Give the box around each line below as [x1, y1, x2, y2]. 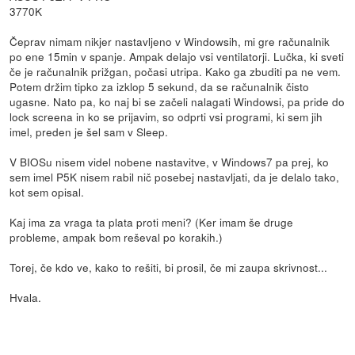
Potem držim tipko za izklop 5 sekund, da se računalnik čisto [10, 78, 310, 94]
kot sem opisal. [10, 183, 85, 200]
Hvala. [10, 288, 42, 305]
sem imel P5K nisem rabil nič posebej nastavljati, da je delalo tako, [10, 168, 340, 185]
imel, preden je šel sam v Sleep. [10, 123, 169, 139]
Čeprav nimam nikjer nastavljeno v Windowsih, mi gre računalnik [10, 32, 330, 49]
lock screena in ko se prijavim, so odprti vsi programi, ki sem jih [10, 108, 323, 124]
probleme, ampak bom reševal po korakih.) [10, 228, 223, 245]
